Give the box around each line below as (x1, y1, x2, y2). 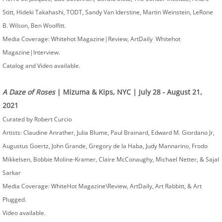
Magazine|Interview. (2, 48, 60, 56)
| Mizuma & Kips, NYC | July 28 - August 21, (55, 87, 202, 97)
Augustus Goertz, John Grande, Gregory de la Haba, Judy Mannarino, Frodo (2, 142, 208, 150)
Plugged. (2, 195, 28, 204)
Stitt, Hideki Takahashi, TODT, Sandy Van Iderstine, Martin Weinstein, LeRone (2, 8, 213, 16)
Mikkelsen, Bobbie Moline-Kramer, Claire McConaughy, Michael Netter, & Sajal (2, 155, 219, 164)
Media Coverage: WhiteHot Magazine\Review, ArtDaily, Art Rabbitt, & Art (2, 182, 202, 190)
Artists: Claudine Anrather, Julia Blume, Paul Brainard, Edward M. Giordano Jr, (2, 128, 215, 137)
